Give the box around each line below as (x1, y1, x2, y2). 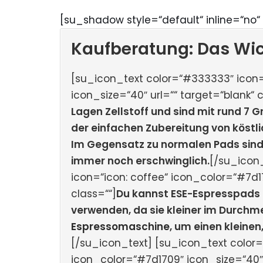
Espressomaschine (71, 220, 170, 234)
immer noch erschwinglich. (71, 154, 210, 168)
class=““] (71, 187, 116, 201)
